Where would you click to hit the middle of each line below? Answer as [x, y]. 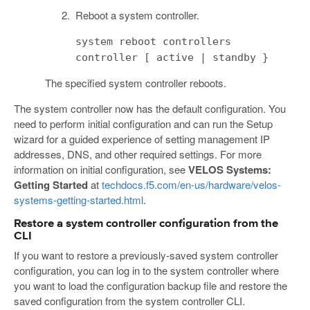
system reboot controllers [153, 42]
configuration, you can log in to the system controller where [146, 270]
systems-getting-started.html [79, 200]
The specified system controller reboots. [135, 83]
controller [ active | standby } [172, 58]
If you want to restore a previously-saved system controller [146, 255]
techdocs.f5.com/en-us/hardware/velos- [191, 185]
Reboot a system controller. [137, 15]
